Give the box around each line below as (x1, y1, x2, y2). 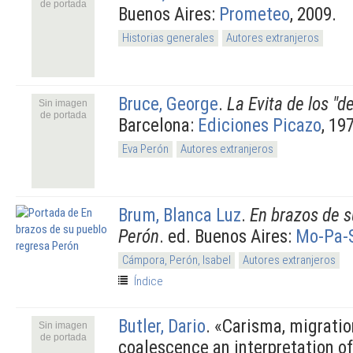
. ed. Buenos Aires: (159, 225, 295, 247)
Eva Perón (122, 141, 169, 156)
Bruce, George (118, 92, 218, 115)
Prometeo (219, 2, 290, 25)
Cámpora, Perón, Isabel (122, 252, 231, 267)
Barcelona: (118, 113, 198, 136)
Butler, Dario (118, 314, 206, 337)
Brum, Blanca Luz (118, 203, 241, 226)
